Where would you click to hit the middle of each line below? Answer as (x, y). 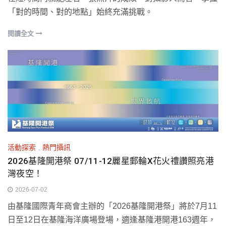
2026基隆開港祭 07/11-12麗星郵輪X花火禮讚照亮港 (111, 161)
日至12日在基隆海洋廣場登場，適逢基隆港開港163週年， (112, 220)
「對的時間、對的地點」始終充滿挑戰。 (80, 12)
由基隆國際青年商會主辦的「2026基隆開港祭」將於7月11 (112, 206)
